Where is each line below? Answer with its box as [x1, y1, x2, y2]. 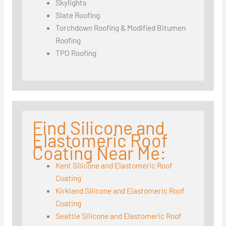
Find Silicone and [32, 117, 165, 139]
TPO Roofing [55, 47, 97, 58]
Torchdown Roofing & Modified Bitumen [55, 22, 186, 32]
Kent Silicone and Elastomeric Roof [55, 160, 173, 171]
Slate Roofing [55, 10, 100, 20]
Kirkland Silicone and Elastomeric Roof [55, 186, 185, 196]
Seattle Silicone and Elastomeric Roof [55, 211, 182, 221]
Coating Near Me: [32, 142, 166, 164]
